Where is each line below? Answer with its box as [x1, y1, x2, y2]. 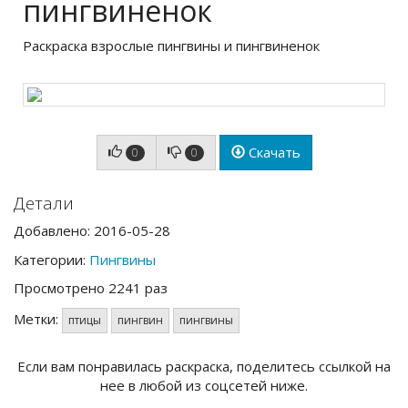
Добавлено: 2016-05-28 [14, 221, 170, 240]
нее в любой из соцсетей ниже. [100, 376, 308, 394]
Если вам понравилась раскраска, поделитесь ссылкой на [17, 357, 391, 375]
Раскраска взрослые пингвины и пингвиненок [23, 36, 320, 55]
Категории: [14, 250, 89, 269]
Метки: [14, 309, 62, 328]
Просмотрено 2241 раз [14, 279, 168, 297]
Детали [14, 190, 74, 215]
